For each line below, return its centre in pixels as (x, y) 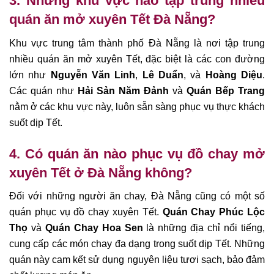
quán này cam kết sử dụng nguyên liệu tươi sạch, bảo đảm (137, 260)
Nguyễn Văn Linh (93, 75)
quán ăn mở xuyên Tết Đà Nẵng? (112, 20)
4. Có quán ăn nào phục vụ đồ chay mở (137, 154)
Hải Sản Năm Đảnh (123, 91)
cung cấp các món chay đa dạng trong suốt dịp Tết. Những (137, 244)
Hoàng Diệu (234, 75)
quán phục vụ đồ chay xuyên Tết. (86, 212)
